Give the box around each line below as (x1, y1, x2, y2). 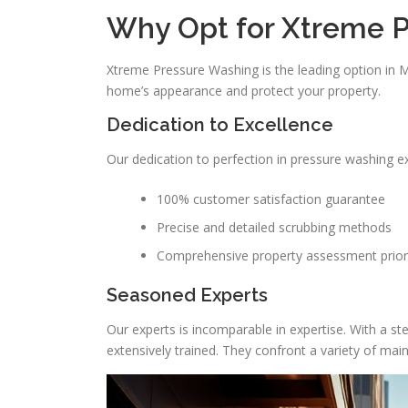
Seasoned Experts (107, 284, 268, 306)
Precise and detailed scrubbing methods (157, 219, 392, 236)
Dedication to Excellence (107, 114, 333, 136)
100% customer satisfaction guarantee (157, 190, 385, 208)
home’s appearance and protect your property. (107, 82, 381, 99)
